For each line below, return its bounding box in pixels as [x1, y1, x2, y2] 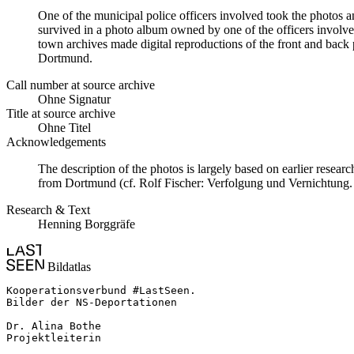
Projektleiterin [6, 332, 101, 345]
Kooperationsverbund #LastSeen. [6, 284, 196, 297]
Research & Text [6, 203, 90, 217]
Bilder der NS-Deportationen [6, 296, 177, 309]
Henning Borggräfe [38, 217, 135, 232]
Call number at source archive [6, 78, 155, 92]
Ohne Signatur [38, 92, 111, 107]
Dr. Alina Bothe [6, 320, 101, 333]
